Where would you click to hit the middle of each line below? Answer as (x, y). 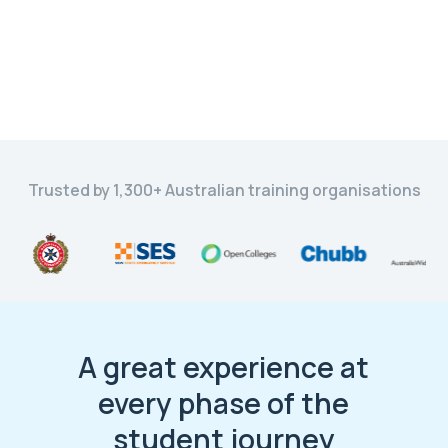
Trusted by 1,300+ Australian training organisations (224, 189)
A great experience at (224, 366)
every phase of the (224, 402)
